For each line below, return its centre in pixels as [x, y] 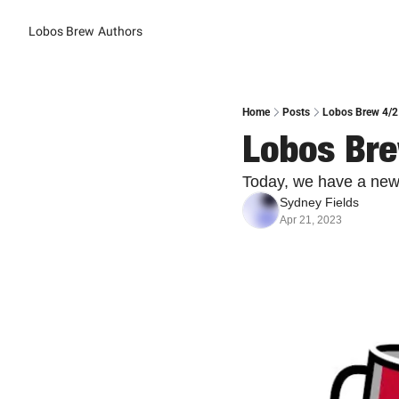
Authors [120, 31]
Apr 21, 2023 [311, 220]
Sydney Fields [319, 202]
